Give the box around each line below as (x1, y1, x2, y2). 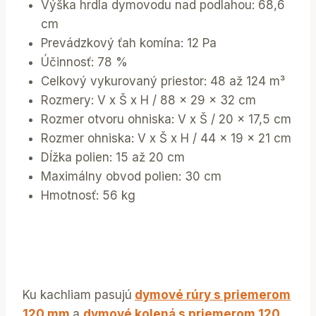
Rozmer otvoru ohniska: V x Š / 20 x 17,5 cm (40, 112, 291, 127)
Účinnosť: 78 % (40, 55, 128, 70)
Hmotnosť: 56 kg (40, 188, 135, 203)
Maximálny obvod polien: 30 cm (40, 169, 221, 184)
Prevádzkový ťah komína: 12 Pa (40, 36, 217, 51)
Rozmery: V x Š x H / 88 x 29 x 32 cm (40, 93, 256, 108)
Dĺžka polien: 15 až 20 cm (40, 150, 185, 165)
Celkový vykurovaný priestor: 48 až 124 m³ (40, 74, 285, 89)
